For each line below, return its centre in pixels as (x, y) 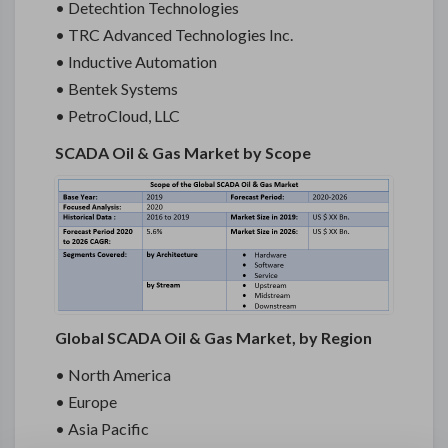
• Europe (86, 401)
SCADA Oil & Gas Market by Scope (183, 152)
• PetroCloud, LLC (117, 115)
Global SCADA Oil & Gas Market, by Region (213, 337)
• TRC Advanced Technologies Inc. (174, 34)
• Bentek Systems (116, 88)
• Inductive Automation (136, 61)
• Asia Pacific (102, 428)
